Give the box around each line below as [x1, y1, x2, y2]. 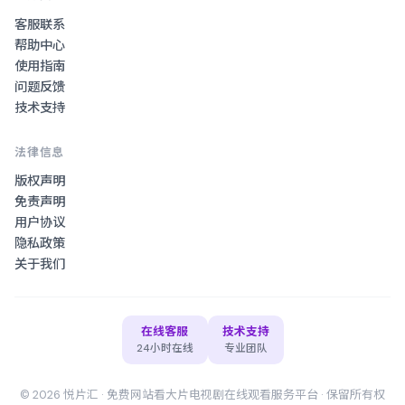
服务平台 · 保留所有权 [271, 387, 385, 402]
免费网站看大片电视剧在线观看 [107, 387, 271, 402]
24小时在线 [136, 342, 193, 355]
